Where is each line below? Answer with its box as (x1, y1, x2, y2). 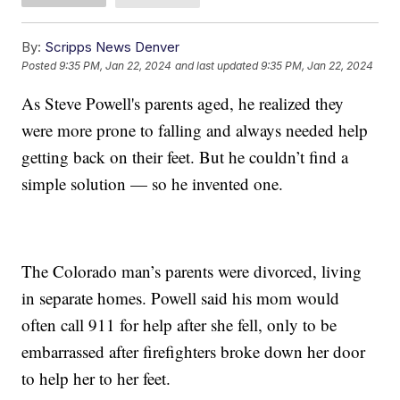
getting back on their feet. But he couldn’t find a (21, 145, 349, 168)
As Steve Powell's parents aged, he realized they (21, 91, 345, 114)
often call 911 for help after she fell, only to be (21, 312, 337, 336)
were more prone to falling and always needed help (21, 118, 369, 141)
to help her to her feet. (21, 366, 171, 389)
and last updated (175, 59, 259, 73)
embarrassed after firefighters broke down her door (21, 339, 366, 362)
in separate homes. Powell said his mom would (21, 286, 340, 309)
